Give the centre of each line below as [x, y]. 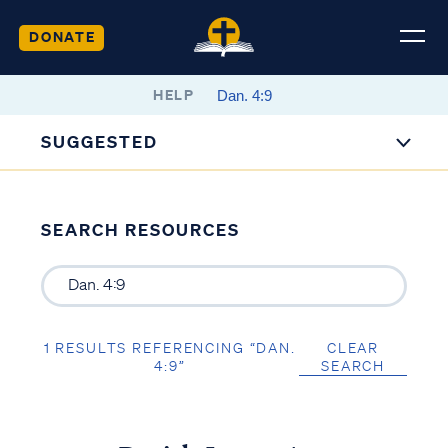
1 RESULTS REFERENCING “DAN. [169, 347]
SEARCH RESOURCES [140, 229]
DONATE [62, 36]
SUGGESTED [100, 141]
